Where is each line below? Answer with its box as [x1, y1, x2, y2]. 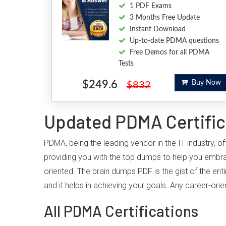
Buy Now [187, 79, 221, 86]
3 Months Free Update [129, 14, 200, 21]
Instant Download [129, 26, 186, 33]
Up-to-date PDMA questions [129, 37, 219, 44]
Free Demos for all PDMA [129, 49, 209, 56]
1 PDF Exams [129, 3, 172, 10]
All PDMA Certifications [44, 202, 198, 220]
